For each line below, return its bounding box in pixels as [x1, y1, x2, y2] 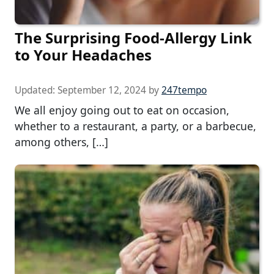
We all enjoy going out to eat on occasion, [15, 103, 229, 118]
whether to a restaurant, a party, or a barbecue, [15, 119, 256, 134]
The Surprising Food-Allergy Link [15, 28, 252, 48]
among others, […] [15, 135, 108, 150]
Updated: [15, 84, 57, 97]
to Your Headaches [15, 45, 152, 65]
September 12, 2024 [57, 84, 146, 97]
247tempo [161, 84, 207, 97]
